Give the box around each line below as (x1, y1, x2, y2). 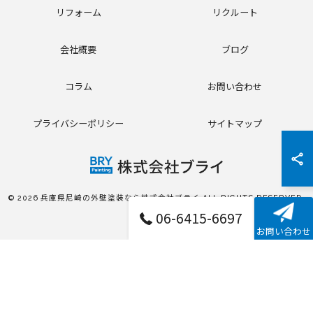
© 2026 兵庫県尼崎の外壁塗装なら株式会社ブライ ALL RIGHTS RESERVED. (8, 194, 305, 203)
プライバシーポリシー (33, 119, 124, 129)
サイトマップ (208, 119, 262, 129)
